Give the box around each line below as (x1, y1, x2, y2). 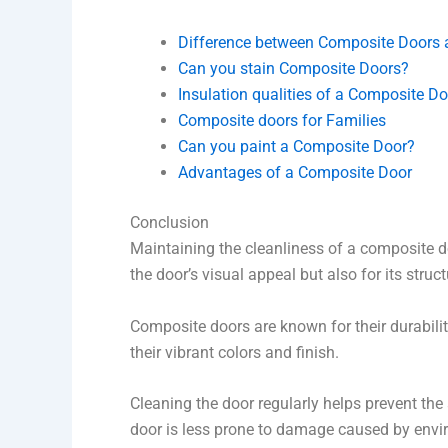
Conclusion (130, 212, 209, 232)
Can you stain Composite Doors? (178, 58, 409, 78)
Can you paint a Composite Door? (178, 136, 415, 156)
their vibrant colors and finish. (130, 342, 339, 362)
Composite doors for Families (178, 110, 386, 130)
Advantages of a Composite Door (178, 162, 412, 182)
